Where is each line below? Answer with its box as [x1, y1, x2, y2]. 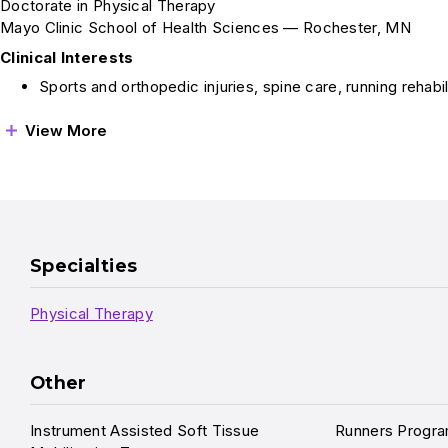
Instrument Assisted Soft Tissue [30, 421, 260, 441]
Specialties [30, 254, 138, 277]
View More [24, 121, 107, 141]
